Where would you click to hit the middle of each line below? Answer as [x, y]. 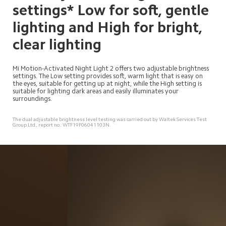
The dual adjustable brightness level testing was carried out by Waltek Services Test [110, 119]
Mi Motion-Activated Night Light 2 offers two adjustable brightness [111, 69]
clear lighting [57, 44]
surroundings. [32, 99]
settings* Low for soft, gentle [112, 10]
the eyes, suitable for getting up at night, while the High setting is [108, 84]
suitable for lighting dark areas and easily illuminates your [96, 91]
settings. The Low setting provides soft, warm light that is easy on [108, 76]
